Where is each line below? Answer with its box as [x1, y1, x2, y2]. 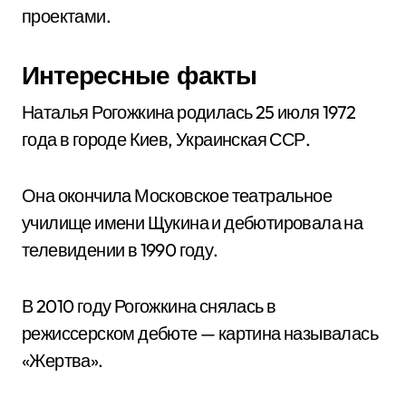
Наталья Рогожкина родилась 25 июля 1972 [22, 101, 356, 123]
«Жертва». [22, 349, 103, 372]
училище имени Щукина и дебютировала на [22, 211, 363, 234]
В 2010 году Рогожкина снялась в [22, 295, 276, 317]
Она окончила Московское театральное [22, 184, 332, 207]
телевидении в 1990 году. [22, 238, 218, 261]
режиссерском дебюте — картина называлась [22, 322, 378, 344]
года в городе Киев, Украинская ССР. [22, 128, 310, 150]
